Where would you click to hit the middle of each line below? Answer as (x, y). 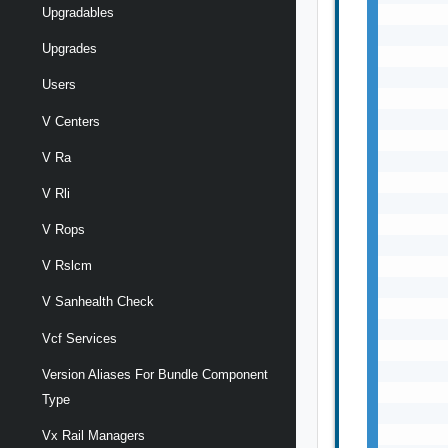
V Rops (63, 230)
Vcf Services (79, 338)
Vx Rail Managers (93, 436)
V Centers (71, 121)
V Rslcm (67, 266)
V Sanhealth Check (98, 302)
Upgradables (78, 12)
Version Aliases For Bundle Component (155, 374)
